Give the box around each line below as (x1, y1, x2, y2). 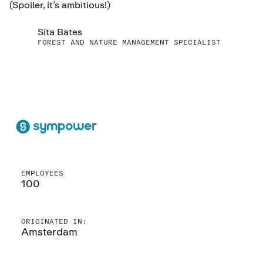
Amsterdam (21, 224, 77, 238)
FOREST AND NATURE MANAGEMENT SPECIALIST (38, 38, 221, 46)
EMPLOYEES (21, 168, 63, 177)
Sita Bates (38, 26, 82, 38)
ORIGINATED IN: (21, 216, 87, 225)
